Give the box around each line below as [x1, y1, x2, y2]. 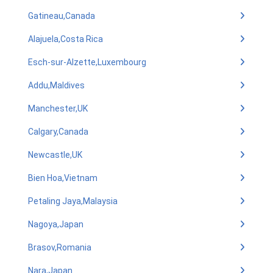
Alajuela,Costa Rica [28, 34, 103, 44]
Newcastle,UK [28, 150, 82, 160]
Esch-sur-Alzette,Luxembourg [28, 57, 146, 67]
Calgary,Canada [28, 127, 88, 136]
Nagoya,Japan [28, 219, 83, 229]
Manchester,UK [28, 104, 88, 113]
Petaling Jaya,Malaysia [28, 196, 118, 206]
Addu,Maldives [28, 80, 85, 90]
